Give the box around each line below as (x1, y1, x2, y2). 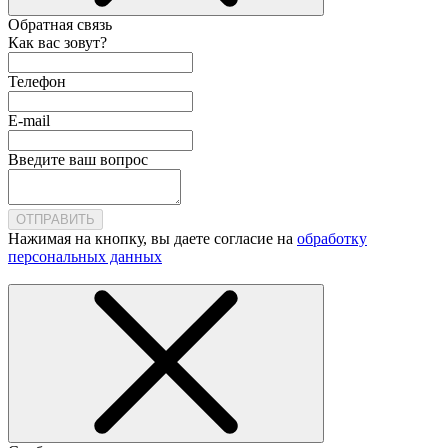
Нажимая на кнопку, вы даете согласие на (8, 230, 297, 248)
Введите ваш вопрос (8, 151, 148, 169)
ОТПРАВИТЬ (16, 212, 95, 228)
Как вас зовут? (8, 34, 107, 52)
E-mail (8, 112, 50, 130)
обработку (297, 230, 367, 248)
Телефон (8, 73, 66, 91)
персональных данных (8, 248, 162, 266)
